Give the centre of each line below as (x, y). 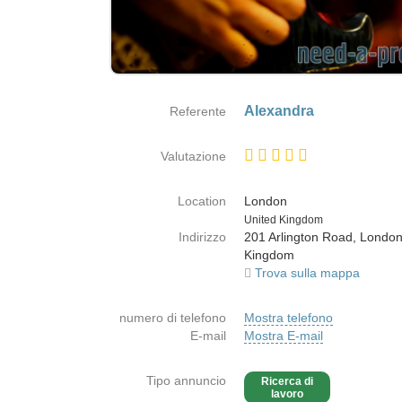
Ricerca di (287, 381)
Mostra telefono (288, 318)
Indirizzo (202, 237)
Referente (198, 111)
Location (202, 201)
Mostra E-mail (284, 336)
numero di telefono (173, 318)
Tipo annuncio (186, 380)
